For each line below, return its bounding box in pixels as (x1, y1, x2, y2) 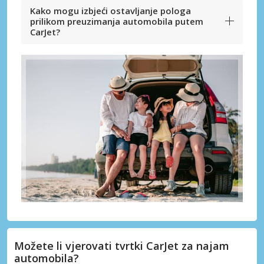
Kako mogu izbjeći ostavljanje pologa (30, 4, 191, 16)
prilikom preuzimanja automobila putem (30, 15, 203, 27)
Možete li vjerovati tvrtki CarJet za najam (14, 238, 229, 253)
